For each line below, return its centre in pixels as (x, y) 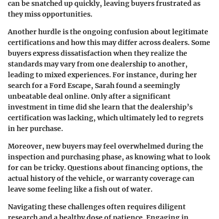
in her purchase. (35, 129)
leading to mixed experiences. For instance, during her (102, 75)
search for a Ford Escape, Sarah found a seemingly (94, 86)
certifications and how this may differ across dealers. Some (109, 43)
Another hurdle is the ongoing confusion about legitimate (108, 32)
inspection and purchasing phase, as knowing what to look (109, 157)
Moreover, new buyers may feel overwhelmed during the (106, 146)
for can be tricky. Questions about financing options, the (105, 168)
